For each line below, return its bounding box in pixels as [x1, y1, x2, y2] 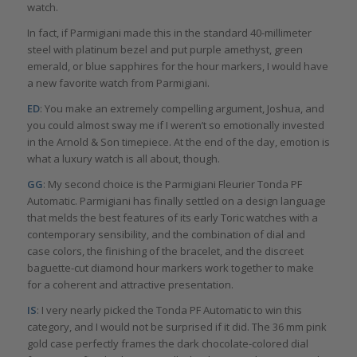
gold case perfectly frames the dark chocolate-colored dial [26, 336, 308, 351]
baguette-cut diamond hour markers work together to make [26, 261, 314, 276]
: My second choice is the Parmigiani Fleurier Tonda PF [42, 177, 302, 192]
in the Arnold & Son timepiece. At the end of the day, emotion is [26, 135, 330, 150]
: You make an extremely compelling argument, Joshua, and [39, 101, 324, 116]
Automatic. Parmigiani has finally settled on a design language [26, 194, 326, 209]
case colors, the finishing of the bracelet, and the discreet [26, 244, 304, 259]
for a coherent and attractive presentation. [26, 277, 233, 292]
